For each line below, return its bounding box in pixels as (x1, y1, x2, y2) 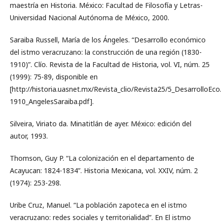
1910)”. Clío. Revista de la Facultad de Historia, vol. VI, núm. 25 (10, 59, 210, 69)
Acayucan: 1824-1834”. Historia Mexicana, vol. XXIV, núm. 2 (10, 165, 198, 175)
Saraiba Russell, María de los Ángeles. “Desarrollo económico (10, 35, 206, 44)
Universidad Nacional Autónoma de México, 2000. (10, 12, 169, 22)
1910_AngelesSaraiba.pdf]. (10, 96, 94, 106)
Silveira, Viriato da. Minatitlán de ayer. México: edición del (10, 118, 191, 128)
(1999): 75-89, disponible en (10, 72, 98, 81)
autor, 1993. (10, 131, 48, 141)
